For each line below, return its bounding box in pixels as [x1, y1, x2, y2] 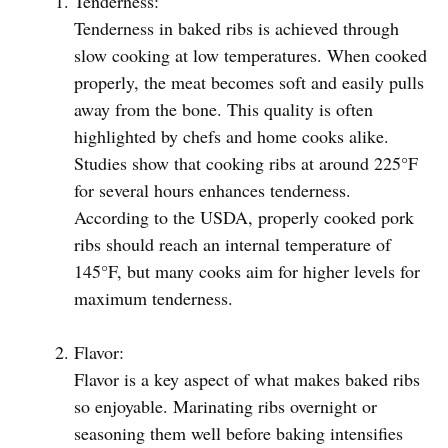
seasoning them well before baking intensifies [74, 421, 403, 446]
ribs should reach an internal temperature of [74, 232, 391, 257]
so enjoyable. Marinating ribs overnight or [74, 394, 377, 419]
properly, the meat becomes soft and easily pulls [74, 70, 424, 95]
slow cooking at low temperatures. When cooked [74, 43, 427, 68]
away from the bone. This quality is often [74, 97, 373, 122]
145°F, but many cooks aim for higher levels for [74, 259, 420, 284]
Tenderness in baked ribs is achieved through [74, 16, 399, 41]
